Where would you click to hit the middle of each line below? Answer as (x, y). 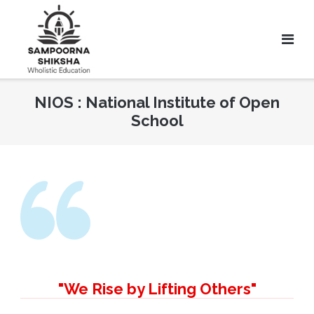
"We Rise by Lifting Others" (157, 289)
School (157, 121)
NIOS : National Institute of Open (157, 103)
